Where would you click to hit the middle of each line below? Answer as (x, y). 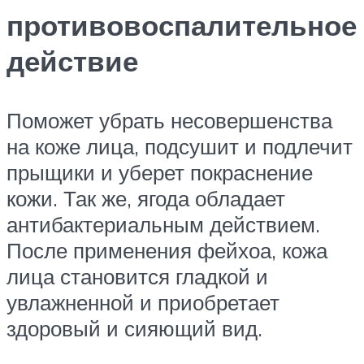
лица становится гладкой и (137, 277)
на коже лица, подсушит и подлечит (180, 147)
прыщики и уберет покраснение (160, 173)
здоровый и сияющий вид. (134, 329)
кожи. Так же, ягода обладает (146, 199)
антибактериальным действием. (163, 225)
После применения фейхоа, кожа (167, 251)
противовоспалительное (182, 26)
